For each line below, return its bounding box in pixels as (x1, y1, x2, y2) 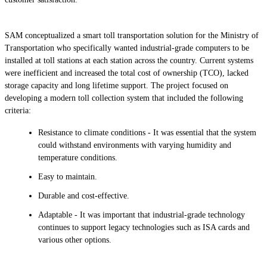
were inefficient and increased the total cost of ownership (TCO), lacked (5, 68, 249, 77)
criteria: (5, 105, 31, 115)
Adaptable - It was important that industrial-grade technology (38, 210, 245, 220)
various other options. (38, 235, 111, 245)
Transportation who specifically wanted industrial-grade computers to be (5, 43, 249, 52)
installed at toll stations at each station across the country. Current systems (5, 55, 253, 65)
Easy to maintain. (38, 172, 97, 181)
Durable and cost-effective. (38, 191, 129, 201)
